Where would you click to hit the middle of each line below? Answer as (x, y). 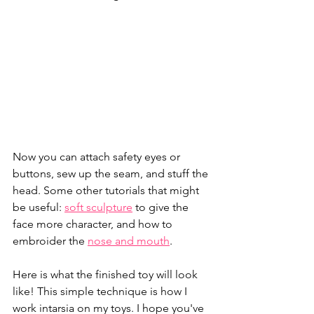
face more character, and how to (94, 224)
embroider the (50, 240)
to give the (162, 207)
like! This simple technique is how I (101, 291)
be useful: (39, 207)
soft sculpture (98, 207)
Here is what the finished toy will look (107, 274)
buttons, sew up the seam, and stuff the (112, 173)
